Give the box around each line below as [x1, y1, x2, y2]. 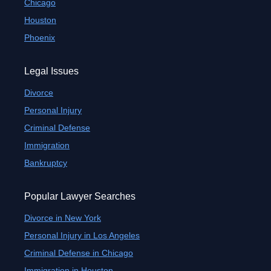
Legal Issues [24, 66, 79, 76]
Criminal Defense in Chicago [24, 248, 133, 258]
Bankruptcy [24, 158, 67, 168]
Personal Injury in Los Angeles [24, 230, 140, 240]
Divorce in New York [24, 213, 101, 223]
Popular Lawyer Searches [24, 191, 135, 201]
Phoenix [24, 33, 55, 42]
